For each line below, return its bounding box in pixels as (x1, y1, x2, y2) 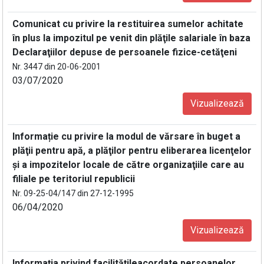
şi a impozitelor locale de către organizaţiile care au (12, 159, 244, 170)
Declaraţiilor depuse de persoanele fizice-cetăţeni (12, 47, 237, 58)
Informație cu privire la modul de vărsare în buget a (12, 131, 240, 142)
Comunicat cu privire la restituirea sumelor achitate (12, 18, 243, 29)
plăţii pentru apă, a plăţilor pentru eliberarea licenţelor (12, 145, 252, 156)
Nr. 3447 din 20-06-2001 (12, 62, 101, 71)
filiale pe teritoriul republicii (12, 173, 135, 184)
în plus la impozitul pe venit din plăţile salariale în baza (12, 32, 250, 44)
